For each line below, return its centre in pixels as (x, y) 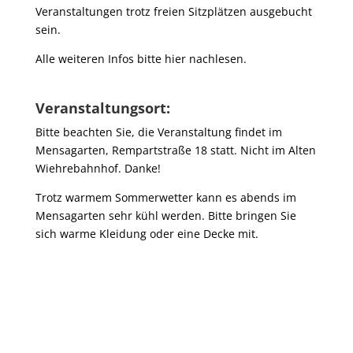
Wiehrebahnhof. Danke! (98, 168)
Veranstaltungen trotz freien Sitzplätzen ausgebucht (173, 11)
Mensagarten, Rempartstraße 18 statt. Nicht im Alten (175, 150)
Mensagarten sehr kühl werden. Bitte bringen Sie (165, 216)
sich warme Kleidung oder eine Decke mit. (147, 234)
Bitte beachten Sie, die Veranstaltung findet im (158, 132)
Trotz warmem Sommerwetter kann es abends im (165, 197)
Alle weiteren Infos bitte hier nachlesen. (141, 59)
